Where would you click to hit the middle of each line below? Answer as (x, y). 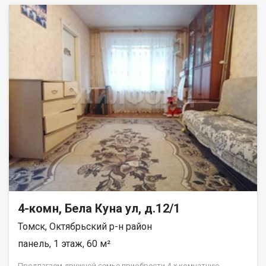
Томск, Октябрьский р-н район (85, 227)
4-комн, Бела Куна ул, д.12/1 (99, 209)
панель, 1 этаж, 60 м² (64, 244)
